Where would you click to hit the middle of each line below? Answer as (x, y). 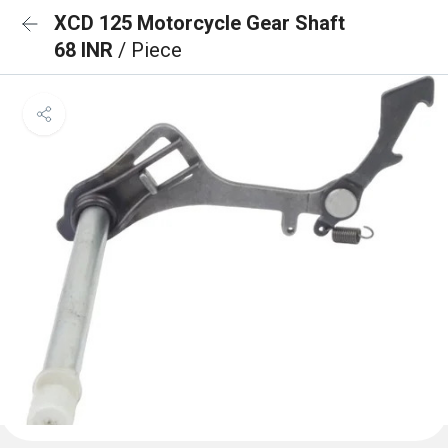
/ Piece (150, 50)
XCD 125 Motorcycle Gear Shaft (199, 23)
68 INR (86, 50)
